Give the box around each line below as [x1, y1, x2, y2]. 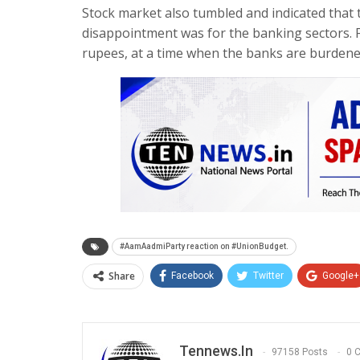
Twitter [253, 269, 284, 281]
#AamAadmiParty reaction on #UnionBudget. [120, 241, 288, 251]
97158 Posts [272, 346, 328, 358]
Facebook [171, 269, 214, 281]
